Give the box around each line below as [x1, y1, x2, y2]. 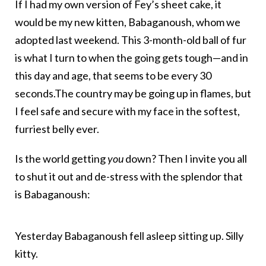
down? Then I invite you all [123, 152, 247, 166]
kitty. [15, 247, 38, 261]
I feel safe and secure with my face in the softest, [15, 104, 240, 118]
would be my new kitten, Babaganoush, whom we [15, 15, 240, 29]
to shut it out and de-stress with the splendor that [15, 170, 243, 183]
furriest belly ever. [15, 122, 99, 136]
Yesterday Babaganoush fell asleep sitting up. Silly [15, 229, 243, 243]
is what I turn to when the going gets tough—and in [15, 51, 248, 65]
